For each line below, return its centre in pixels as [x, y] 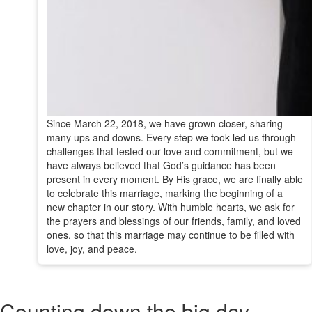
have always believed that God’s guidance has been [161, 165]
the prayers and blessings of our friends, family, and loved [173, 220]
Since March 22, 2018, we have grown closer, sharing [164, 123]
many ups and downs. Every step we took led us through [171, 137]
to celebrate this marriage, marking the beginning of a [164, 193]
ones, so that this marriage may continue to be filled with [170, 234]
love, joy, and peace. [92, 248]
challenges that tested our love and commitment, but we [170, 151]
